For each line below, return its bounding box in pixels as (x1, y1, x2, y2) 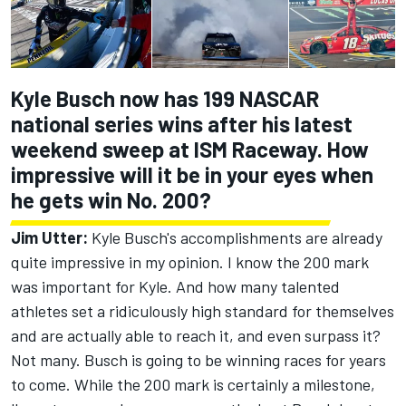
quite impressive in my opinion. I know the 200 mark (11, 252, 369, 273)
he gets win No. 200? (11, 187, 211, 214)
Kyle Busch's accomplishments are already (88, 227, 382, 248)
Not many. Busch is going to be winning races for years (11, 350, 386, 371)
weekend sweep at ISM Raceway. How (11, 136, 369, 163)
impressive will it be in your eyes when (11, 161, 373, 188)
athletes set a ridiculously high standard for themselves (11, 301, 394, 322)
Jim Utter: (11, 227, 88, 248)
